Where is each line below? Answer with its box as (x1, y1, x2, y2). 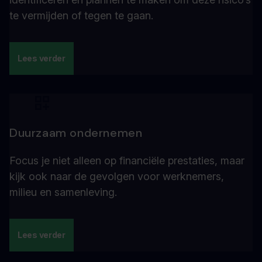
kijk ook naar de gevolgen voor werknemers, (9, 170, 224, 182)
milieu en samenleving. (9, 186, 117, 198)
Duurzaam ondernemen (9, 125, 143, 140)
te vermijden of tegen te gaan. (9, 9, 153, 22)
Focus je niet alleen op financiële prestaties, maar (9, 154, 244, 167)
